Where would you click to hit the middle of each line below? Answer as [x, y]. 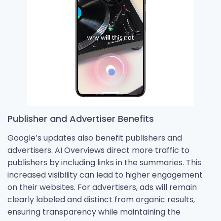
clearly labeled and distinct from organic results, [101, 199]
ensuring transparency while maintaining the [94, 212]
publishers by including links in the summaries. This [104, 162]
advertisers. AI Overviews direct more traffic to [98, 150]
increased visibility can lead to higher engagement [105, 175]
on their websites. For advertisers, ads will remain [102, 187]
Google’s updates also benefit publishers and [95, 138]
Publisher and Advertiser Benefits [81, 118]
